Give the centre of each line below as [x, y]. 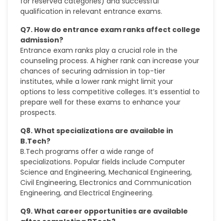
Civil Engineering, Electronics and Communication [106, 183]
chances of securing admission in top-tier [93, 71]
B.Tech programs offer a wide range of [87, 151]
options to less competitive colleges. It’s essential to [110, 92]
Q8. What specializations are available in [97, 131]
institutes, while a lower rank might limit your [97, 81]
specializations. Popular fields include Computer [103, 162]
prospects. [38, 112]
